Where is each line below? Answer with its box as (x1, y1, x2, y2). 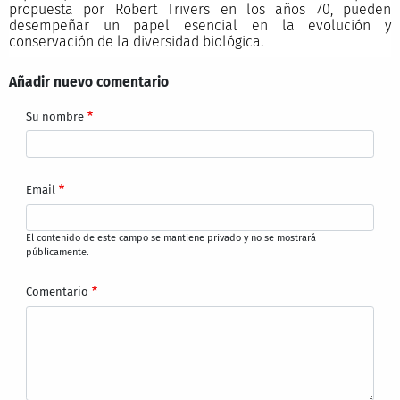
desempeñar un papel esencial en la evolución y (8, 16, 392, 34)
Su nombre (26, 109, 85, 123)
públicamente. (26, 246, 90, 259)
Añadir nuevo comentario (8, 73, 169, 91)
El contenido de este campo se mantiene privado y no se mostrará (26, 232, 317, 245)
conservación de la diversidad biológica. (8, 32, 263, 50)
